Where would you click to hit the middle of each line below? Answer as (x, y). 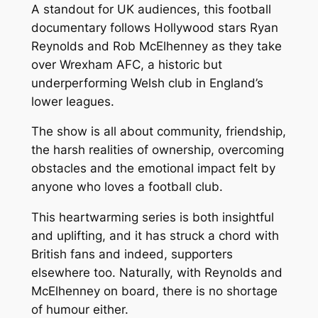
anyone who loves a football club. (127, 187)
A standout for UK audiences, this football (151, 9)
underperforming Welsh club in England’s (147, 83)
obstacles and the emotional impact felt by (153, 169)
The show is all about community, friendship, (158, 132)
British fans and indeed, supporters (132, 254)
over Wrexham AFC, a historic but (126, 64)
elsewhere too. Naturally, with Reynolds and (157, 273)
